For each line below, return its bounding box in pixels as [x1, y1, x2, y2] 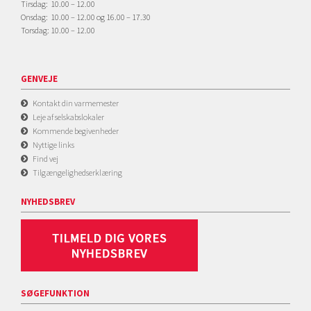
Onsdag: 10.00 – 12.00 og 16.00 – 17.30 [21, 12, 151, 22]
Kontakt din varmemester [33, 98, 119, 108]
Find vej [33, 153, 58, 164]
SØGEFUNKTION [21, 287, 90, 299]
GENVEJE [21, 73, 58, 85]
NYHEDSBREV [21, 196, 75, 208]
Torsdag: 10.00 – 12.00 [21, 25, 95, 35]
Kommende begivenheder [33, 126, 119, 136]
